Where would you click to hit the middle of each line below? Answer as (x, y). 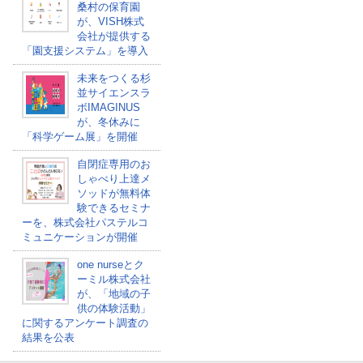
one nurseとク (110, 265)
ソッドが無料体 (113, 193)
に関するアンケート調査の (85, 323)
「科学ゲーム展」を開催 (79, 137)
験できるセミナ (113, 208)
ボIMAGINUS (108, 107)
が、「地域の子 (113, 294)
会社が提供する (113, 36)
